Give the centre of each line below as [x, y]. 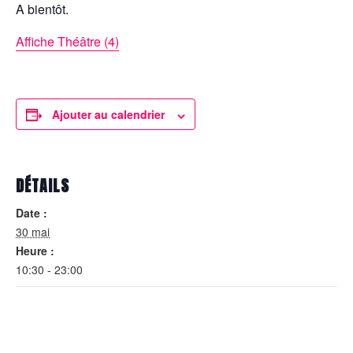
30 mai [33, 232]
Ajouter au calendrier [108, 115]
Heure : [35, 251]
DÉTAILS [43, 186]
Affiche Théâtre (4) [67, 42]
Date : [32, 213]
